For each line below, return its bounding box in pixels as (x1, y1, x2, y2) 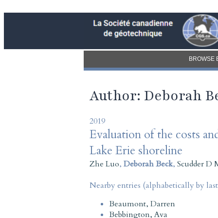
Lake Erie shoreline (90, 142, 182, 159)
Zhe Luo (90, 158, 119, 169)
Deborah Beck (124, 158, 173, 169)
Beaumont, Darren (109, 198, 175, 209)
